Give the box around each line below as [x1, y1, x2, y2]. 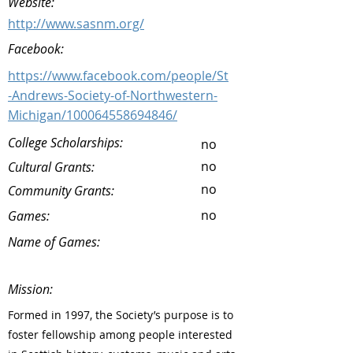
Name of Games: [8, 233, 100, 251]
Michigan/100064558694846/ [8, 106, 177, 124]
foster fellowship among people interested [8, 327, 232, 342]
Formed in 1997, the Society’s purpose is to [8, 307, 233, 322]
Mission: [8, 281, 53, 298]
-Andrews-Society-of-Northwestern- [8, 87, 217, 104]
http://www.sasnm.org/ [8, 15, 144, 32]
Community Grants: [8, 182, 114, 199]
